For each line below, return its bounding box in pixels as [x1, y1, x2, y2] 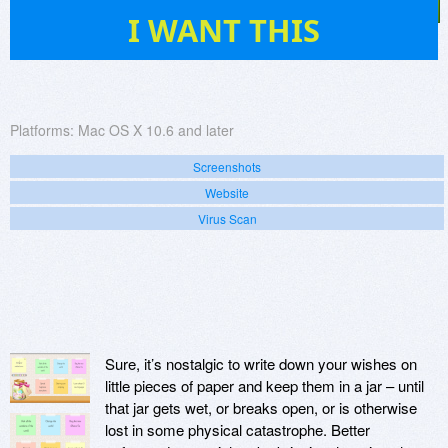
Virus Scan [197, 210, 257, 228]
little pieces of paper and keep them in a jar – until [105, 375, 424, 397]
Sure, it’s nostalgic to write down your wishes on [105, 353, 417, 375]
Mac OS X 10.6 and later [78, 120, 234, 141]
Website [205, 184, 249, 202]
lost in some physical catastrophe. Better [105, 419, 370, 441]
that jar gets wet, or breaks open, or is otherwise [105, 397, 417, 419]
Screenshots [193, 158, 261, 176]
